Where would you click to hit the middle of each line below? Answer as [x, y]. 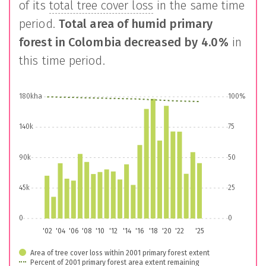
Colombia [95, 42]
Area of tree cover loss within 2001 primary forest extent [120, 253]
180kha [31, 96]
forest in [44, 42]
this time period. [62, 61]
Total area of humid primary [136, 24]
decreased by [159, 42]
